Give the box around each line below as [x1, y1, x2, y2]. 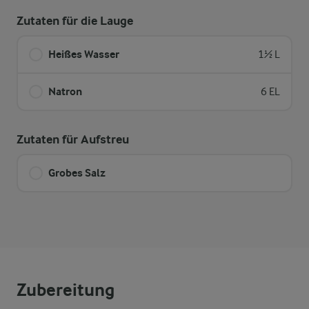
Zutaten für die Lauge [17, 14, 133, 28]
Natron [48, 85, 82, 98]
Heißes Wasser [48, 48, 119, 61]
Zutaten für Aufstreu [17, 132, 129, 147]
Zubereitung [17, 279, 114, 301]
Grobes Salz [48, 166, 106, 179]
